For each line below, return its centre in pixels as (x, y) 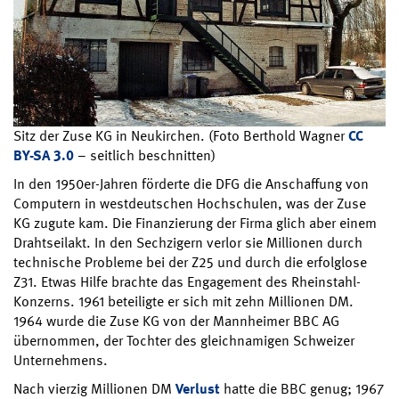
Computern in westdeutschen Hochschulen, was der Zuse (190, 203)
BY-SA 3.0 (44, 155)
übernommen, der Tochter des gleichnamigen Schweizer (184, 340)
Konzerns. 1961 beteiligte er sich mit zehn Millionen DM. (183, 301)
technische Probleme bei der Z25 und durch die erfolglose (190, 262)
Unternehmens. (61, 360)
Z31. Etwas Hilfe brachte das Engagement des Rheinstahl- (187, 281)
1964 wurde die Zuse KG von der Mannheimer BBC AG (176, 321)
